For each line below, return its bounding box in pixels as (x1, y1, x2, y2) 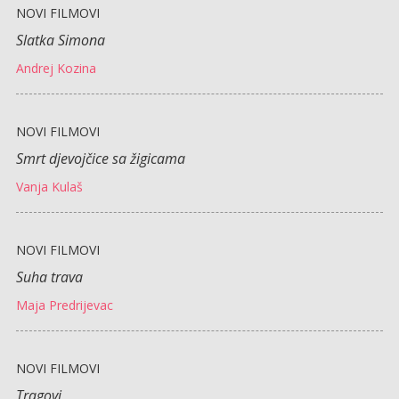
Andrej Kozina (15, 59, 96, 77)
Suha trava (15, 266, 83, 287)
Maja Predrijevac (15, 296, 113, 313)
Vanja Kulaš (15, 177, 83, 195)
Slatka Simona (15, 29, 105, 50)
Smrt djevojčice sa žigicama (15, 148, 185, 168)
